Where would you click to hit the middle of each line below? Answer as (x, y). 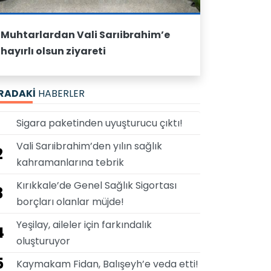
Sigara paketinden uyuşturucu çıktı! (100, 123)
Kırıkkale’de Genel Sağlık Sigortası (96, 185)
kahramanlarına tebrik (70, 162)
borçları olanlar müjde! (70, 202)
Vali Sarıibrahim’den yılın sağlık (89, 146)
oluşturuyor (43, 241)
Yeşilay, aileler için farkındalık (84, 225)
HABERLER (61, 93)
